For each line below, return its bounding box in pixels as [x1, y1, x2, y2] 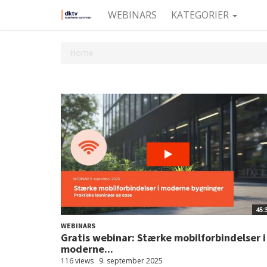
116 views [61, 256, 94, 266]
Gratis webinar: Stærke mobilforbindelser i [61, 231, 266, 244]
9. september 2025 [99, 256, 163, 266]
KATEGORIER [171, 8, 232, 21]
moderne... [61, 242, 113, 256]
